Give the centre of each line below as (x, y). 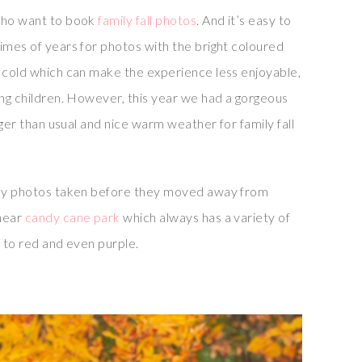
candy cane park (74, 217)
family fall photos (146, 20)
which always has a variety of (207, 217)
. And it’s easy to (244, 20)
